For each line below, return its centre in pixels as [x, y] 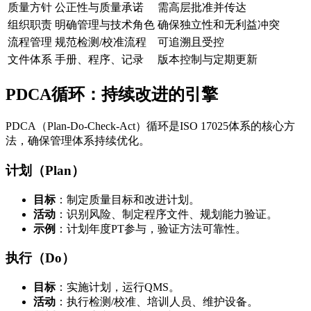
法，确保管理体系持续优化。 [78, 141]
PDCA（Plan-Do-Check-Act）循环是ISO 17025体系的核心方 [150, 126]
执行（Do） [40, 258]
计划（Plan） [45, 170]
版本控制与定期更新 [208, 60]
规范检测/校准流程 [101, 42]
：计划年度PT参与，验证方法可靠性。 [151, 228]
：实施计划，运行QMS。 [118, 287]
